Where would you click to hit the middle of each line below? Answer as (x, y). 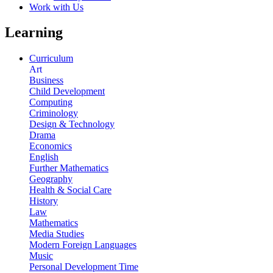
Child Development (67, 91)
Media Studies (57, 234)
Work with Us (56, 7)
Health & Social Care (70, 190)
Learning (34, 33)
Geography (51, 179)
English (44, 157)
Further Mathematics (69, 168)
